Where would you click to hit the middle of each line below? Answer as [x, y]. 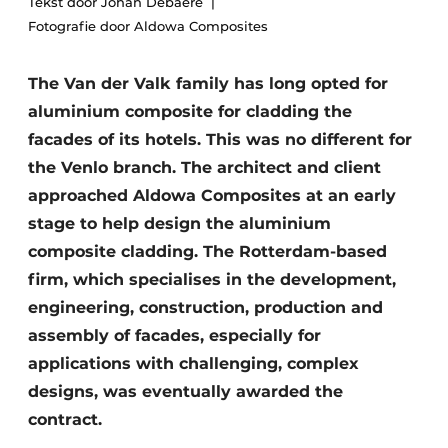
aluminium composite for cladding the [190, 111]
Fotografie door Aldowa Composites [148, 26]
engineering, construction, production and [205, 307]
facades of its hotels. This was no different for [220, 139]
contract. [65, 419]
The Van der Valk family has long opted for [208, 83]
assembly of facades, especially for [174, 335]
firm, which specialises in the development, [212, 279]
